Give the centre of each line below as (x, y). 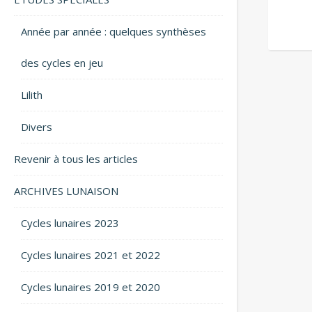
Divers (37, 127)
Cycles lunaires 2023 (70, 223)
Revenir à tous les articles (76, 159)
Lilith (32, 95)
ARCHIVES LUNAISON (66, 191)
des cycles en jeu (62, 63)
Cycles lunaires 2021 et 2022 (91, 255)
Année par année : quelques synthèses (114, 31)
